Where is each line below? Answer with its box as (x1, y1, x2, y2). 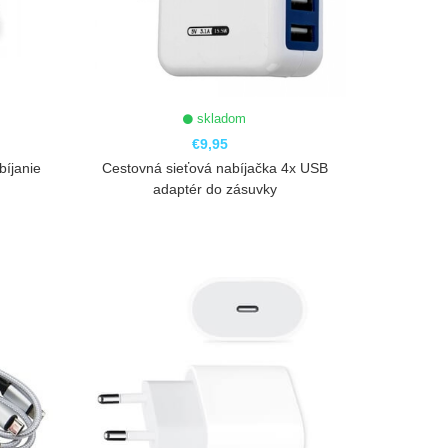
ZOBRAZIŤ (188, 245, 247, 260)
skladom (193, 110, 247, 126)
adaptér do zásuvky (152, 180, 277, 197)
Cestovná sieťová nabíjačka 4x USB (101, 159, 328, 176)
